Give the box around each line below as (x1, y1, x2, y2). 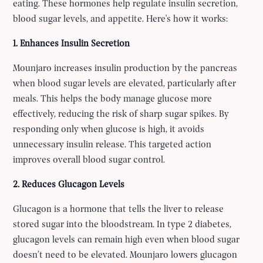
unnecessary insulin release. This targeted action (13, 140, 212, 150)
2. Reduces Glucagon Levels (13, 180, 125, 190)
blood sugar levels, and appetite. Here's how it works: (13, 14, 228, 24)
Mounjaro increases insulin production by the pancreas (13, 63, 238, 73)
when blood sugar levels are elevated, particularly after (13, 79, 237, 89)
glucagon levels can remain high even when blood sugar (13, 235, 240, 245)
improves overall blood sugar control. (13, 155, 166, 165)
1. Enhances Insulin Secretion (13, 39, 130, 49)
